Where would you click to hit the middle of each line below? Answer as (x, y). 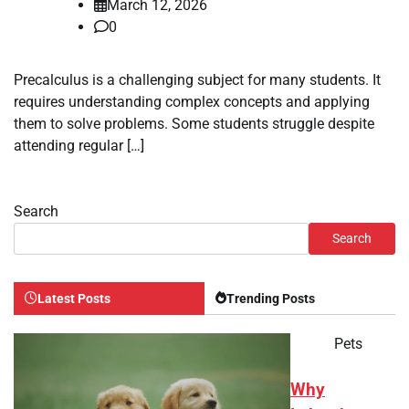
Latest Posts (74, 298)
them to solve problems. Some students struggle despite (194, 123)
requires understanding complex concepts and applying (192, 101)
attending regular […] (79, 145)
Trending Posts (271, 298)
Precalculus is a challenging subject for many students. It (197, 79)
